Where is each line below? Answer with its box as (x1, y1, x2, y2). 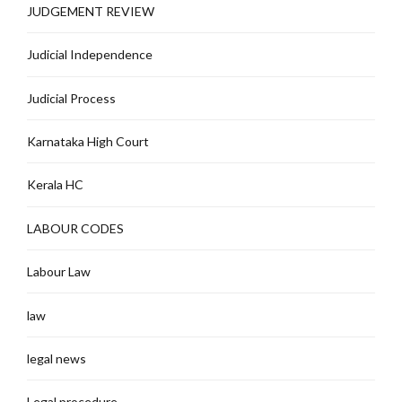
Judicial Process (27, 90, 116, 106)
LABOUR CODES (27, 220, 124, 236)
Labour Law (27, 264, 91, 280)
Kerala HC (27, 177, 83, 193)
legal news (27, 350, 86, 366)
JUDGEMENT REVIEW (27, 3, 154, 19)
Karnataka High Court (27, 134, 149, 150)
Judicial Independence (27, 47, 153, 63)
